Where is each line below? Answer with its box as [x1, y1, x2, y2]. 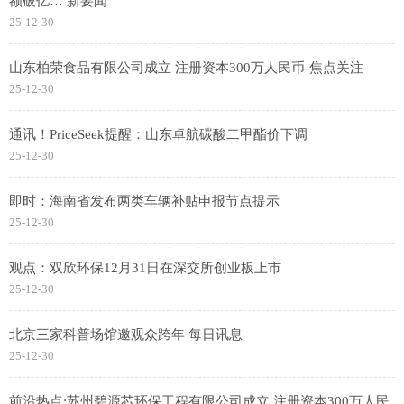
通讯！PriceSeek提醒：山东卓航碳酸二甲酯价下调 [9, 127, 308, 142]
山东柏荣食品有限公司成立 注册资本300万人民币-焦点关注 [9, 60, 363, 76]
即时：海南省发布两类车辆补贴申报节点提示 [9, 194, 280, 209]
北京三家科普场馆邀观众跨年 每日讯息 [9, 327, 243, 343]
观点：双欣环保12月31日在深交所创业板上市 [9, 261, 281, 276]
